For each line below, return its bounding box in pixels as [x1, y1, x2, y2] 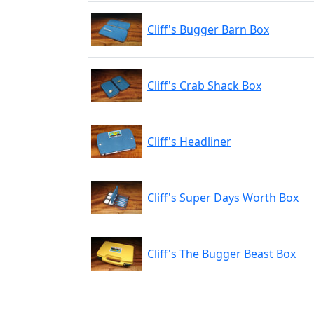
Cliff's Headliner [147, 134, 231, 149]
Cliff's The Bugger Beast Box [147, 246, 296, 261]
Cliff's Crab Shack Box [147, 78, 261, 93]
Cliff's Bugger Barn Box [147, 22, 269, 37]
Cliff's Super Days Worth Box [147, 190, 299, 205]
